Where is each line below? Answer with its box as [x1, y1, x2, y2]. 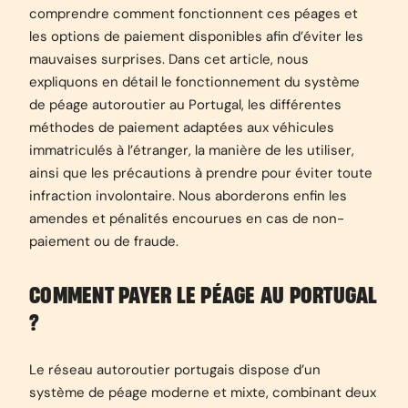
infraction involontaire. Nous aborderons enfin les [29, 187, 347, 205]
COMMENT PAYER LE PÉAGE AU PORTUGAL [29, 284, 378, 308]
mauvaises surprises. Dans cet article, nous [29, 50, 309, 68]
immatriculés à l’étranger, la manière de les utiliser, [29, 141, 354, 159]
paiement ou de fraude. [29, 232, 178, 250]
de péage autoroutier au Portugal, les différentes [29, 96, 342, 114]
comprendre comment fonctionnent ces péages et [29, 5, 358, 23]
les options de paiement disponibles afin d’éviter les [29, 27, 363, 46]
